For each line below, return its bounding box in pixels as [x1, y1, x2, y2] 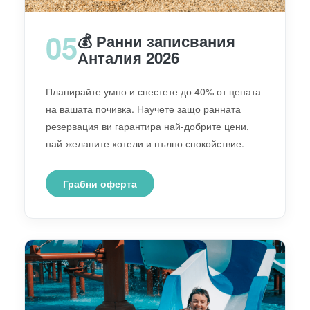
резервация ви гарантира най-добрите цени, [46, 118, 249, 133]
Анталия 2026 [77, 46, 179, 69]
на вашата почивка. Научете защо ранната [46, 101, 241, 116]
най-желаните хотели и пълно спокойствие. [46, 136, 244, 150]
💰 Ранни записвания [77, 29, 235, 52]
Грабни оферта [63, 176, 137, 190]
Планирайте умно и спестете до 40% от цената [46, 84, 261, 98]
